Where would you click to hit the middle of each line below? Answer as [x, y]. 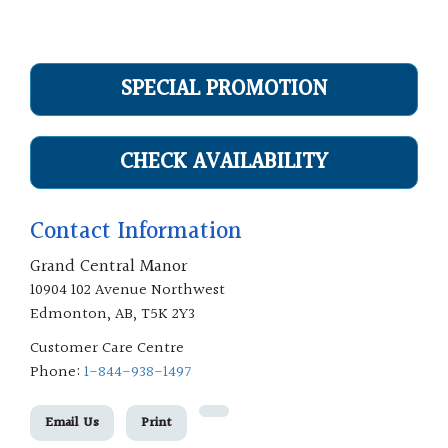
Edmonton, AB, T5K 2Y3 [112, 315]
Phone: [57, 373]
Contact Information [136, 232]
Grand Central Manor [108, 267]
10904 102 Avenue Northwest [127, 291]
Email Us [72, 423]
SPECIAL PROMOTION [224, 90]
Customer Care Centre [107, 349]
